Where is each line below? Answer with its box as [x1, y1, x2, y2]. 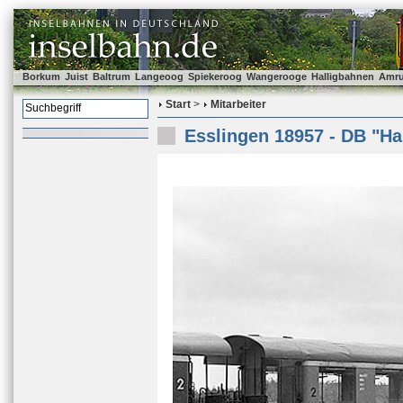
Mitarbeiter [210, 98, 266, 111]
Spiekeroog [188, 71, 242, 82]
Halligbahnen [311, 71, 374, 82]
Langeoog [135, 71, 184, 82]
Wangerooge [246, 71, 307, 82]
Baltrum [93, 71, 130, 82]
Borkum [22, 71, 60, 82]
